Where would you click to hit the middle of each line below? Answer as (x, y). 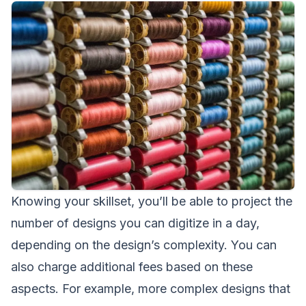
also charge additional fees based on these (132, 267)
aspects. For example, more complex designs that (151, 289)
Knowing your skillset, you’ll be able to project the (152, 201)
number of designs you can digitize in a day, (135, 223)
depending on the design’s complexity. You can (144, 245)
